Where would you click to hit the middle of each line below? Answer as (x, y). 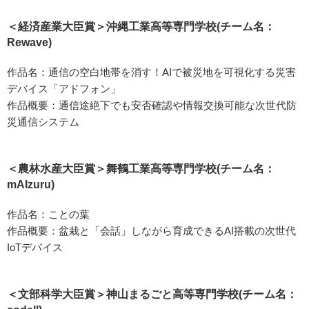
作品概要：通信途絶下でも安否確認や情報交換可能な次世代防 (152, 106)
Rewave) (29, 43)
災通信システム (43, 122)
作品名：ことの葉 (48, 215)
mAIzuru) (31, 185)
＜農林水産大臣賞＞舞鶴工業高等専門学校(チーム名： (141, 169)
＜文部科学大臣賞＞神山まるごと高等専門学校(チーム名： (152, 295)
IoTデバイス (35, 248)
